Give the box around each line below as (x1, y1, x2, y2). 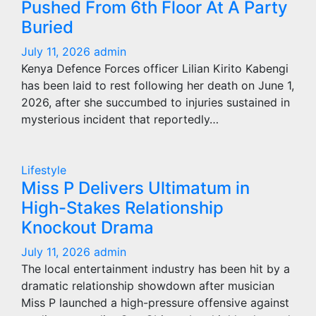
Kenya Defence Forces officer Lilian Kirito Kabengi (21, 61, 288, 75)
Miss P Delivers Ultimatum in (21, 178, 250, 198)
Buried (21, 17, 73, 37)
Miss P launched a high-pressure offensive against (21, 296, 289, 310)
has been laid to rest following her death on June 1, (21, 78, 294, 92)
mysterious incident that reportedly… (21, 112, 219, 126)
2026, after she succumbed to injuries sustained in (21, 95, 290, 109)
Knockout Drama (21, 217, 154, 238)
